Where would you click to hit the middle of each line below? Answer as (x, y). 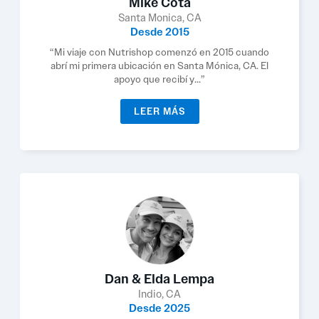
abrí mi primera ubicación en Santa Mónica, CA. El (159, 66)
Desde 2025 (159, 308)
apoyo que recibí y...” (159, 79)
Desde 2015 (159, 32)
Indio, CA (159, 294)
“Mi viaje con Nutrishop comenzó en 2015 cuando (159, 52)
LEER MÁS (159, 111)
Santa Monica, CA (159, 18)
